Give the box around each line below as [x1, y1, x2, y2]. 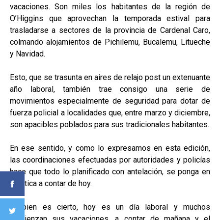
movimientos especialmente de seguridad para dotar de [10, 96, 210, 106]
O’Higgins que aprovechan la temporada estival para [10, 14, 210, 24]
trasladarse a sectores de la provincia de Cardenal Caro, [10, 26, 210, 35]
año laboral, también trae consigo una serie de [10, 84, 210, 94]
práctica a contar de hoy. [10, 179, 92, 189]
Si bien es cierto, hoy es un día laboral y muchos [10, 202, 210, 212]
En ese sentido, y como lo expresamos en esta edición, [10, 143, 210, 153]
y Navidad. [10, 49, 45, 59]
